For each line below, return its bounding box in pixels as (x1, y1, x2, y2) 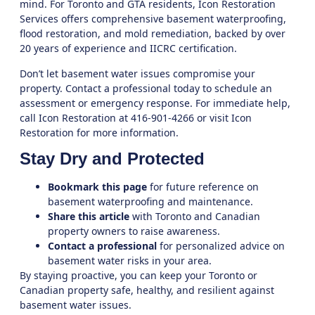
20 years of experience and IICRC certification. (20, 41, 237, 56)
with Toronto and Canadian (129, 210, 260, 224)
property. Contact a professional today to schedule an (20, 81, 272, 95)
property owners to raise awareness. (48, 224, 220, 238)
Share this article (48, 210, 129, 224)
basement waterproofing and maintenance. (48, 195, 253, 209)
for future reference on (147, 180, 259, 194)
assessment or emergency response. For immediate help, (20, 96, 290, 110)
